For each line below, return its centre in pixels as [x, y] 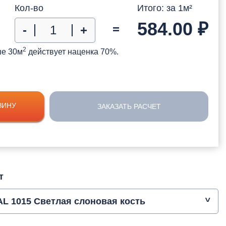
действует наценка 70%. [72, 51]
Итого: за [158, 8]
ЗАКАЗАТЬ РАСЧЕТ [129, 106]
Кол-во [29, 8]
